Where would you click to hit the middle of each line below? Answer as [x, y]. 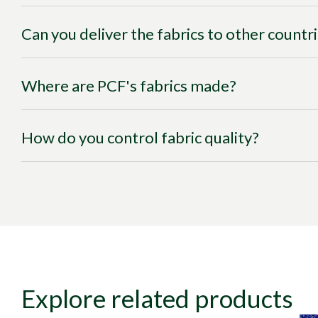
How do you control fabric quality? [140, 137]
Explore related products [157, 298]
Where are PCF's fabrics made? [129, 86]
